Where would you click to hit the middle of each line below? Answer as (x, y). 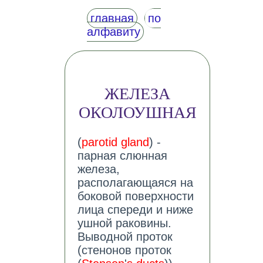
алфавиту (113, 32)
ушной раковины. (124, 223)
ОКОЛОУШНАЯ (137, 113)
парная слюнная (122, 156)
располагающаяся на (135, 183)
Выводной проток (125, 237)
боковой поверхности (135, 196)
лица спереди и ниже (135, 210)
